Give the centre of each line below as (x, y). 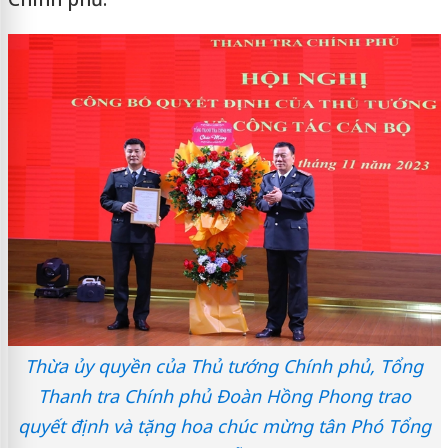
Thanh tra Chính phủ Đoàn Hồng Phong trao (224, 396)
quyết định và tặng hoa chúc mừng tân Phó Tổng (224, 426)
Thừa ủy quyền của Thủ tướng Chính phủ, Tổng (224, 366)
